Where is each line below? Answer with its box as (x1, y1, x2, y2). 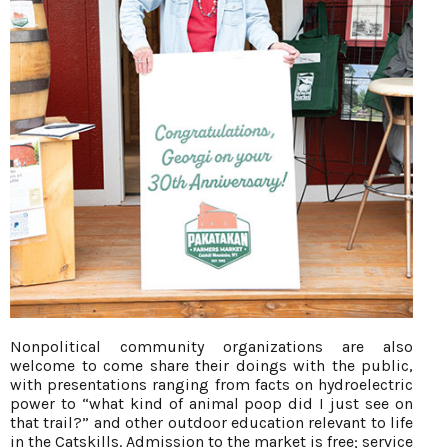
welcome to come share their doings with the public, (10, 356, 413, 376)
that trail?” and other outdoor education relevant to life (10, 413, 413, 433)
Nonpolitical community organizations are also (10, 337, 413, 357)
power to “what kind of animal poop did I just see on (10, 394, 413, 414)
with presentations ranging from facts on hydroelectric (10, 375, 413, 395)
